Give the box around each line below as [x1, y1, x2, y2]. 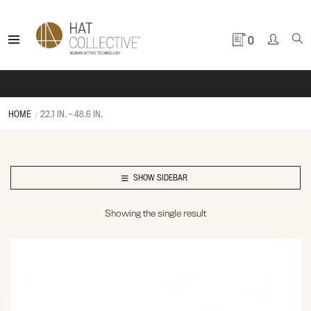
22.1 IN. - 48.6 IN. [40, 108, 103, 119]
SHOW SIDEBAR [133, 172, 187, 183]
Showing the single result [105, 208, 206, 219]
